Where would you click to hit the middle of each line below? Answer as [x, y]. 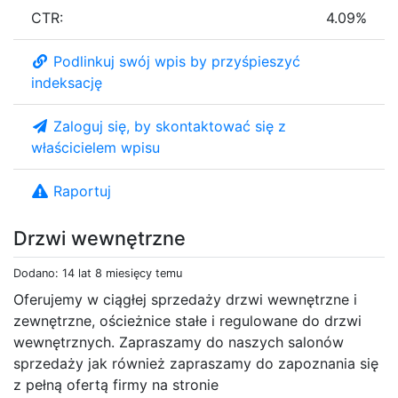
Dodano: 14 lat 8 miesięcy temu [98, 273]
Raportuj [82, 191]
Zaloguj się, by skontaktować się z [170, 126]
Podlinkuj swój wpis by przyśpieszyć [177, 61]
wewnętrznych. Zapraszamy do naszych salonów [179, 342]
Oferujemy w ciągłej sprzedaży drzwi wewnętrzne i [185, 299]
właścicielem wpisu [96, 147]
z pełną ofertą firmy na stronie [116, 384]
